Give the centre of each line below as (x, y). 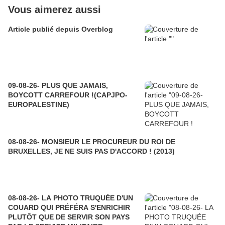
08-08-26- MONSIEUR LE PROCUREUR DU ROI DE (92, 142)
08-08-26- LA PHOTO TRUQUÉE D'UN (44, 198)
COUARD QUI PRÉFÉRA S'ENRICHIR (69, 208)
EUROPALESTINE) (39, 105)
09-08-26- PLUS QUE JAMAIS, (58, 86)
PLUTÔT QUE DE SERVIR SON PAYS (69, 217)
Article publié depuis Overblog (97, 29)
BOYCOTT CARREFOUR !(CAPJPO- (68, 95)
